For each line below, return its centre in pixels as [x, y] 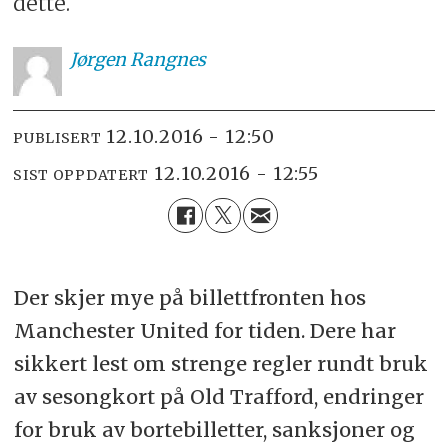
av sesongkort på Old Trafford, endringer [218, 397]
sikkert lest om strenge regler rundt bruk [220, 364]
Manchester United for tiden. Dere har [204, 331]
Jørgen [97, 59]
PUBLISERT [57, 137]
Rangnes [167, 59]
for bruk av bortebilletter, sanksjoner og [214, 430]
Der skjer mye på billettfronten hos [189, 298]
